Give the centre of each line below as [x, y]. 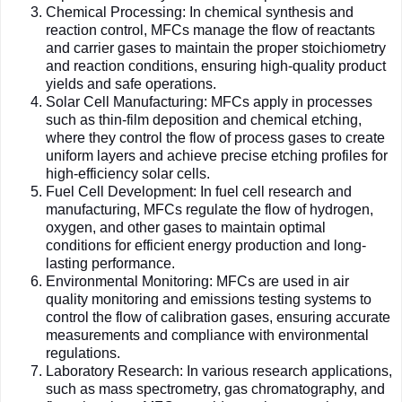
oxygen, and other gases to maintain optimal [186, 227]
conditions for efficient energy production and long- [206, 245]
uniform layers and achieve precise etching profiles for [217, 155]
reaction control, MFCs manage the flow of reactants [210, 30]
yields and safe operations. [131, 83]
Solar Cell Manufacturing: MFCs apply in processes [209, 101]
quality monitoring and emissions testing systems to [209, 299]
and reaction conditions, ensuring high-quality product [216, 66]
